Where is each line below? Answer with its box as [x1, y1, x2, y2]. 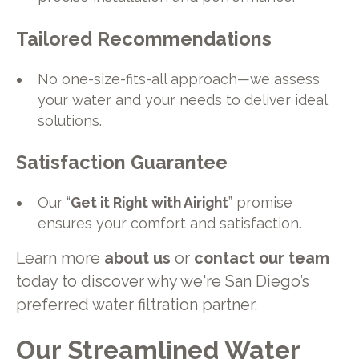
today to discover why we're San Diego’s [15, 272, 309, 291]
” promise [228, 193, 293, 211]
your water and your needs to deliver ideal [38, 91, 328, 108]
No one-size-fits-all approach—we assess [38, 70, 321, 87]
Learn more [15, 248, 104, 268]
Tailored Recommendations [15, 28, 272, 50]
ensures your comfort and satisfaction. [38, 214, 302, 232]
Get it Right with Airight [71, 193, 229, 211]
